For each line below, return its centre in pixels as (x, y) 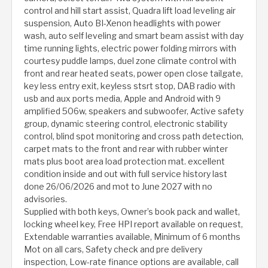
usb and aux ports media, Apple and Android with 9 (122, 99)
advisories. (45, 199)
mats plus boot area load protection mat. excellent (124, 162)
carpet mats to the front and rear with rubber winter (126, 149)
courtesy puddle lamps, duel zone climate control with (130, 61)
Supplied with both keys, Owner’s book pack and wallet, (132, 212)
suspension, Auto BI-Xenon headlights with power (122, 23)
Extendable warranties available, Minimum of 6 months (132, 237)
